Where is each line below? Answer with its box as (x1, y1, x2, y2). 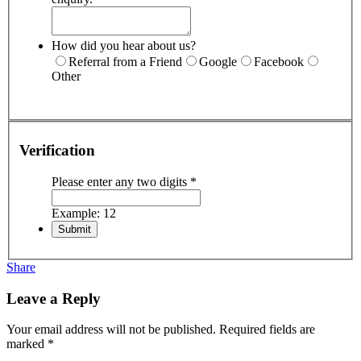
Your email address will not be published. (6, 322, 216, 337)
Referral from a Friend (68, 54, 182, 68)
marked (6, 337, 48, 351)
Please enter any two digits (52, 174, 190, 189)
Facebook (254, 54, 304, 68)
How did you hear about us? (52, 38, 196, 52)
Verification (19, 142, 95, 160)
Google (199, 54, 237, 68)
